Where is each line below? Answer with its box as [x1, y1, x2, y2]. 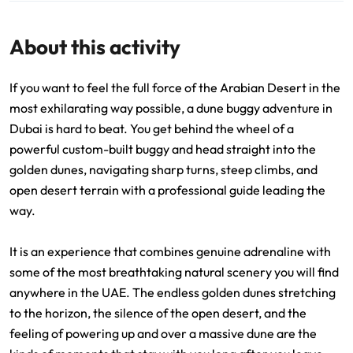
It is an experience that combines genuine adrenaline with [9, 243, 331, 259]
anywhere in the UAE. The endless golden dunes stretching [9, 284, 336, 300]
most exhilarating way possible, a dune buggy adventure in [9, 100, 333, 116]
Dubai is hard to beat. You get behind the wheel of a [9, 121, 294, 136]
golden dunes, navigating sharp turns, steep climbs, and [9, 162, 318, 177]
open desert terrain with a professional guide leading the [9, 182, 325, 198]
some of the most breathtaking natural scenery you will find [9, 264, 339, 280]
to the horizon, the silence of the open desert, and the [9, 305, 307, 321]
